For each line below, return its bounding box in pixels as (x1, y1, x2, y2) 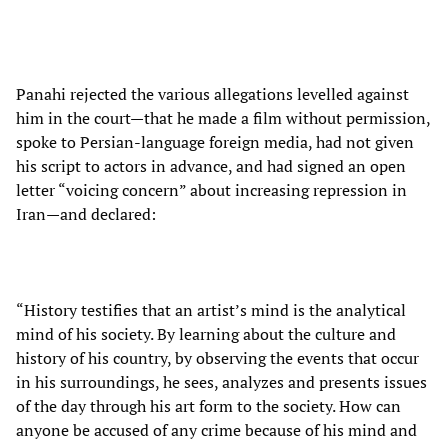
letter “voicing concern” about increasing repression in (16, 178, 407, 201)
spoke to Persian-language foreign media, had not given (16, 130, 414, 153)
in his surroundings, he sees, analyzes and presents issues (16, 370, 427, 393)
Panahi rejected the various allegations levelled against (16, 82, 409, 105)
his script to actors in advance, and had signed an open (16, 154, 406, 177)
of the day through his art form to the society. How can (16, 394, 401, 417)
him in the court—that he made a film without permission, (16, 106, 430, 129)
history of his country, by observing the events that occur (16, 346, 419, 369)
